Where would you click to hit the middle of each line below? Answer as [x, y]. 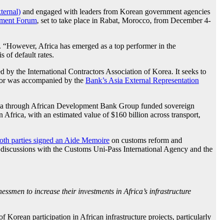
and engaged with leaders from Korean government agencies [115, 11]
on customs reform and [146, 140]
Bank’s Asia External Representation [142, 80]
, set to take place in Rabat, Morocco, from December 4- [124, 20]
